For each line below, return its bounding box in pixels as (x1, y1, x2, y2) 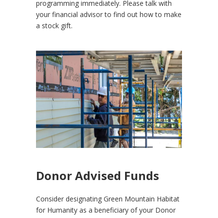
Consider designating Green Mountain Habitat (36, 194, 180, 203)
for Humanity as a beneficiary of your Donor (36, 205, 176, 215)
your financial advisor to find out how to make (36, 9, 182, 19)
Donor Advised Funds (36, 167, 159, 183)
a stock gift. (36, 20, 73, 30)
